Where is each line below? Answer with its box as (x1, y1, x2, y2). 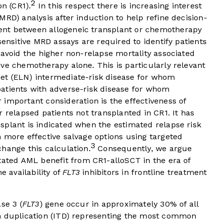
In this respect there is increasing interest (35, 1, 202, 11)
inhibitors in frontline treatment (80, 167, 207, 177)
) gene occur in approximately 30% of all (39, 199, 199, 209)
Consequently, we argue (95, 144, 192, 154)
